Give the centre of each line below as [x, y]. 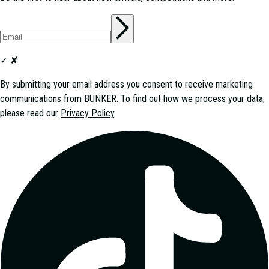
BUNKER [100, 98]
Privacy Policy [87, 113]
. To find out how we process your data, [191, 98]
